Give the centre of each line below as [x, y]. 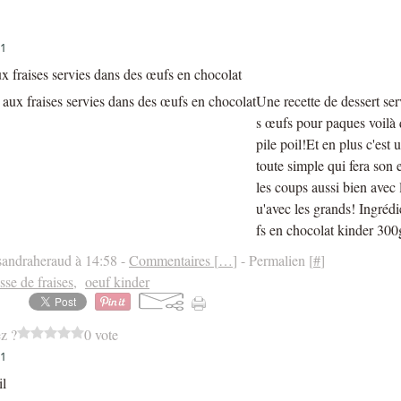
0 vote [101, 334]
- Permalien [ [275, 260]
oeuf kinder [117, 282]
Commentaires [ [174, 260]
